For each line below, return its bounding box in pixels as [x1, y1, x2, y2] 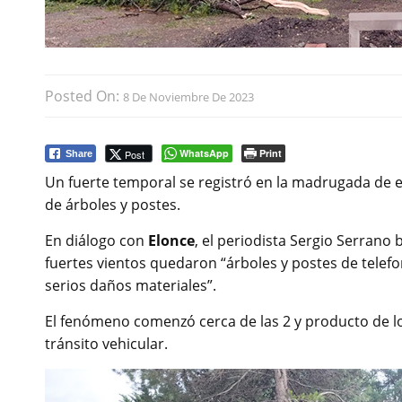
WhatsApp [179, 146, 229, 161]
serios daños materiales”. [45, 275, 216, 296]
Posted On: [45, 86, 123, 107]
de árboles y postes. [45, 195, 180, 215]
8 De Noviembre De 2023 [123, 89, 254, 106]
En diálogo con [45, 231, 148, 251]
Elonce [148, 231, 195, 251]
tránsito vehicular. [45, 334, 168, 354]
